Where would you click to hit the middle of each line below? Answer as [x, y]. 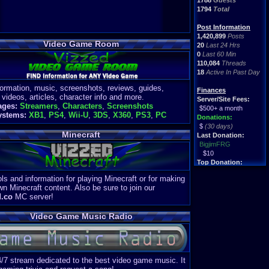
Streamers [38, 106]
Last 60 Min [219, 54]
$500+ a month [221, 108]
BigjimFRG [215, 144]
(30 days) [219, 126]
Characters [82, 106]
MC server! [33, 197]
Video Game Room [81, 44]
